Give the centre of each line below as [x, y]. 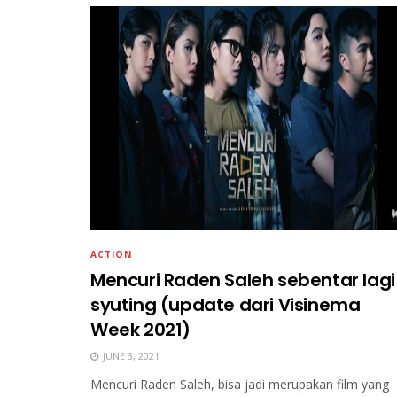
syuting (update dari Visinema [226, 305]
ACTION [111, 255]
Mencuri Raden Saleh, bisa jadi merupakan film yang [240, 385]
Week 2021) [140, 330]
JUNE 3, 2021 [130, 356]
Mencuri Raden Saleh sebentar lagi [243, 280]
